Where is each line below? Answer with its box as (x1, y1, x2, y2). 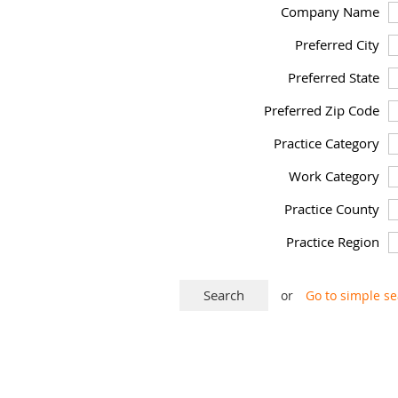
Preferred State (288, 68, 379, 86)
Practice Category (274, 134, 379, 152)
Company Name (281, 3, 379, 20)
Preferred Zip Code (264, 101, 379, 119)
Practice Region (286, 233, 379, 251)
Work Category (289, 167, 379, 185)
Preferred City (295, 36, 379, 53)
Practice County (284, 200, 379, 218)
